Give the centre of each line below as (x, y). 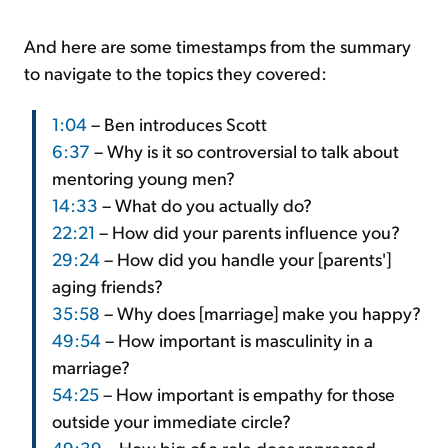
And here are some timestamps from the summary (217, 45)
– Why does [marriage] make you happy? (260, 312)
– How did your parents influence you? (247, 231)
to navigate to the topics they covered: (175, 72)
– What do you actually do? (205, 204)
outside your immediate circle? (171, 420)
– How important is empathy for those (247, 393)
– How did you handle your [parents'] (245, 258)
